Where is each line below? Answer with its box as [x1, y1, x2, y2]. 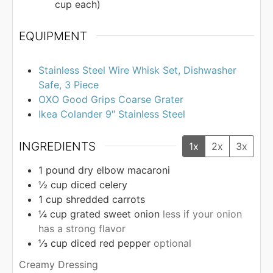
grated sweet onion [70, 208, 160, 221]
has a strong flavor [38, 222, 126, 235]
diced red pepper [71, 237, 151, 250]
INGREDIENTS [19, 138, 96, 154]
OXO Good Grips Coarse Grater [38, 93, 183, 105]
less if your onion [163, 208, 242, 221]
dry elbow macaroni [78, 164, 170, 177]
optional [154, 237, 191, 250]
